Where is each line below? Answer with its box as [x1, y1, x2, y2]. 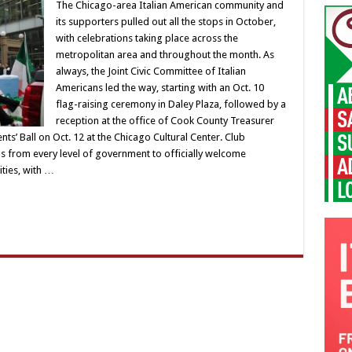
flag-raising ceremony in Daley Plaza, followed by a [55, 98, 286, 110]
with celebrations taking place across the [55, 32, 238, 44]
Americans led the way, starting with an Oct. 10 [55, 82, 264, 93]
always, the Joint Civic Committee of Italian [55, 65, 246, 77]
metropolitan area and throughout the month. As [55, 49, 274, 60]
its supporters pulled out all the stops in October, [55, 16, 276, 27]
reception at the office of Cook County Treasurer [55, 115, 274, 126]
